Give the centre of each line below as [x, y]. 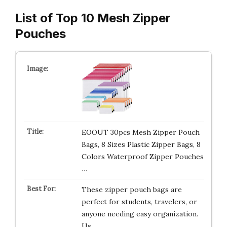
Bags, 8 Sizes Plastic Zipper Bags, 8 [141, 144]
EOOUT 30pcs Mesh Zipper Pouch [140, 132]
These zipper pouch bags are [131, 190]
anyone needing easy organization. [140, 214]
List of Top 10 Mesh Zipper [93, 18]
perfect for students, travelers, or [139, 202]
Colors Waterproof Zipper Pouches [142, 157]
